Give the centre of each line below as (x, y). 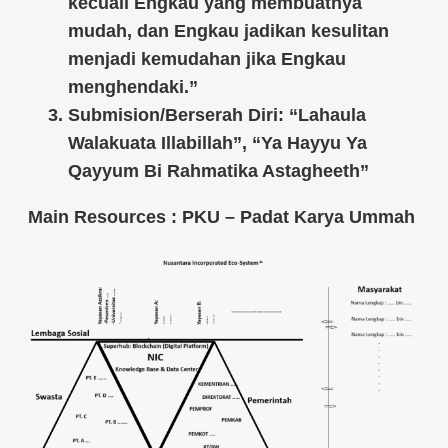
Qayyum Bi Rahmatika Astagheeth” (218, 171)
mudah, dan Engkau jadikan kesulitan (228, 31)
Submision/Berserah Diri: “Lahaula (217, 115)
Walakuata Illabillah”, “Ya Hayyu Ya (217, 143)
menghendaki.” (133, 87)
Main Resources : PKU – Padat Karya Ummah (221, 217)
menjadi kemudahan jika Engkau (207, 59)
